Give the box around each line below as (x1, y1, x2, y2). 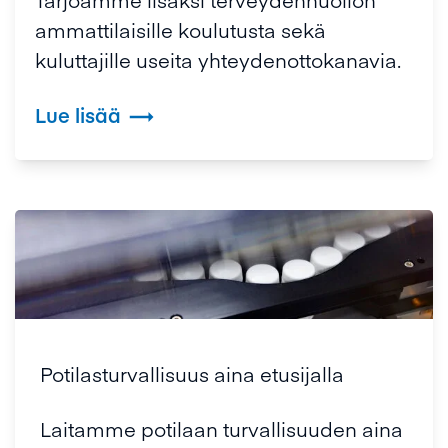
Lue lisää (35, 101, 121, 129)
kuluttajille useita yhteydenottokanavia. (35, 46, 401, 74)
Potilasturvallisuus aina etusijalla (40, 360, 344, 388)
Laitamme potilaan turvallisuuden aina (40, 415, 403, 443)
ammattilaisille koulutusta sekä (35, 16, 326, 44)
